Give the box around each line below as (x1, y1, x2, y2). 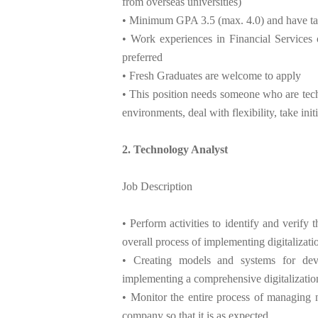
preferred (122, 51, 163, 64)
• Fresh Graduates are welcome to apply (122, 70, 301, 82)
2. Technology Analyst (122, 143, 228, 156)
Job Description (122, 180, 192, 193)
